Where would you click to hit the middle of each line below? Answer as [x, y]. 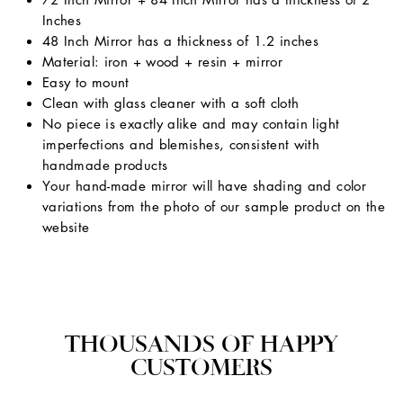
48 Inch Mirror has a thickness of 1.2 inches [181, 41]
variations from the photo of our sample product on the [214, 206]
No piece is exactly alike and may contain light [191, 124]
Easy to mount [86, 82]
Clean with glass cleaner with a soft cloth [171, 103]
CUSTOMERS [201, 367]
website [66, 227]
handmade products [105, 165]
